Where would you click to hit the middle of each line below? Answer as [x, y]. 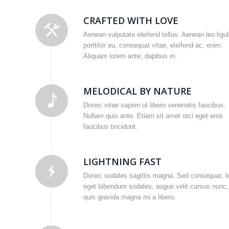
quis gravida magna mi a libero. [130, 197]
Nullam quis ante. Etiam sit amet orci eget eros [153, 116]
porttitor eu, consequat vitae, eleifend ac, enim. [153, 45]
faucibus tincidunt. [110, 127]
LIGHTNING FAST [122, 162]
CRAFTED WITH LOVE [131, 20]
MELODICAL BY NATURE [138, 91]
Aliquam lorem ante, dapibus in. [130, 56]
